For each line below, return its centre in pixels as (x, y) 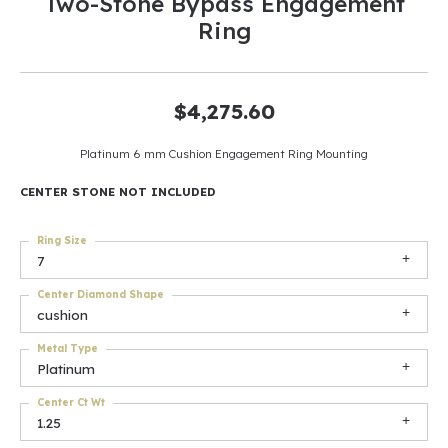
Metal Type (67, 348)
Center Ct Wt (71, 402)
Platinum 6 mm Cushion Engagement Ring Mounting (224, 153)
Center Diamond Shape (100, 294)
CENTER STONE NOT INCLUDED (118, 191)
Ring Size (62, 240)
